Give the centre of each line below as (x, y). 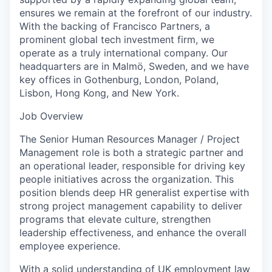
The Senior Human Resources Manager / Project (130, 139)
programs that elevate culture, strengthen (115, 219)
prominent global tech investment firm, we (117, 39)
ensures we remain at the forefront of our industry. (136, 13)
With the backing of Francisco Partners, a (115, 26)
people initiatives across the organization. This (127, 179)
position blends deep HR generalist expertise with (134, 192)
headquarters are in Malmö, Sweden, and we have (134, 66)
